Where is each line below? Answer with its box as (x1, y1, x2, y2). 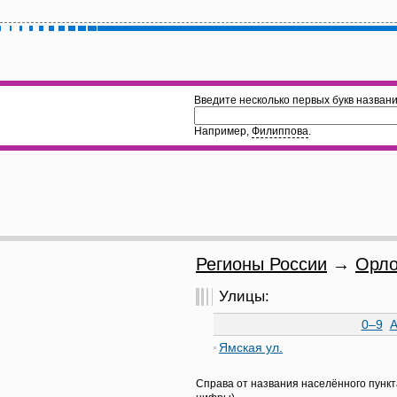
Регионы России (196, 254, 327, 274)
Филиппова (252, 125, 308, 137)
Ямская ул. (219, 340, 283, 354)
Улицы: (219, 288, 269, 305)
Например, (194, 125, 252, 137)
